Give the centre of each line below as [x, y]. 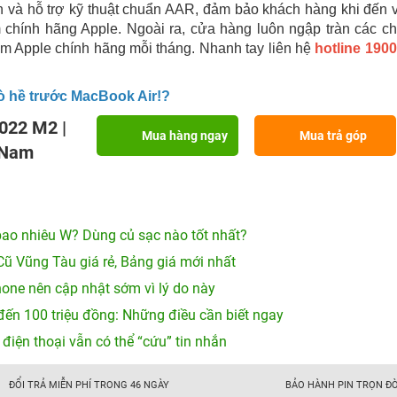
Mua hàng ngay [185, 136]
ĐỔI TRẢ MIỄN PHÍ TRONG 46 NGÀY [89, 385]
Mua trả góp [333, 136]
